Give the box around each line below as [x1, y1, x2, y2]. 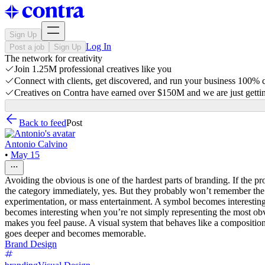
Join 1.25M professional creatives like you [14, 64, 172, 74]
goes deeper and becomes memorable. [5, 228, 146, 238]
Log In [86, 41, 111, 51]
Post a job [9, 43, 44, 51]
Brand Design [5, 239, 57, 249]
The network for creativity [5, 53, 102, 63]
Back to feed [19, 118, 66, 128]
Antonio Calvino [5, 139, 67, 149]
